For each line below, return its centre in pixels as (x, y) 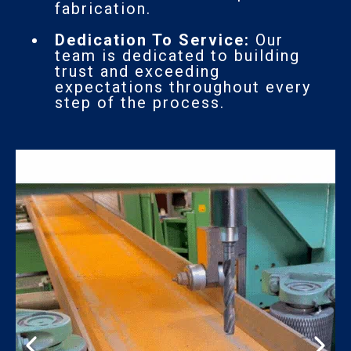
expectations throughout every (183, 87)
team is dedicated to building (177, 55)
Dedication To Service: (152, 40)
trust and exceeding (138, 71)
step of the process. (140, 102)
